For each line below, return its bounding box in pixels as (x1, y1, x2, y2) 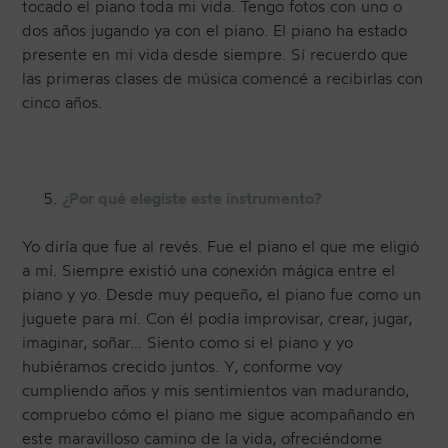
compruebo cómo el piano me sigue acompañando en (22, 404, 416, 425)
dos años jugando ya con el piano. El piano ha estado (22, 20, 408, 41)
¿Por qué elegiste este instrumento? (62, 188, 323, 209)
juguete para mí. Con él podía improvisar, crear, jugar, (22, 308, 413, 329)
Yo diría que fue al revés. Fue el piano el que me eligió (22, 236, 420, 257)
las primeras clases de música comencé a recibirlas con (22, 68, 424, 89)
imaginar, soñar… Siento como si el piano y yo (22, 332, 354, 353)
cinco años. (22, 92, 103, 113)
